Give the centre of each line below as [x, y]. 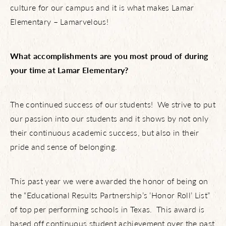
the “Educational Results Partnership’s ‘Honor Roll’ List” [110, 195]
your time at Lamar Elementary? [69, 70]
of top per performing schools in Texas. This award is [107, 209]
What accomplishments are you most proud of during [109, 56]
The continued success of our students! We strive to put [113, 104]
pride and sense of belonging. [64, 147]
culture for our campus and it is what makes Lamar [102, 7]
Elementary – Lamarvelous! [60, 21]
